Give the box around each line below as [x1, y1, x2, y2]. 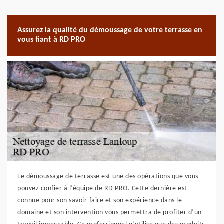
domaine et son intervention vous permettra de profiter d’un [17, 209, 202, 216]
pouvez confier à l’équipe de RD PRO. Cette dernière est [17, 185, 187, 192]
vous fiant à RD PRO [17, 36, 85, 44]
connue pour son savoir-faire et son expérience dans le [17, 197, 182, 204]
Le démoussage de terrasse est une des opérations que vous [17, 173, 198, 180]
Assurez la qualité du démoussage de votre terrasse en [17, 26, 202, 34]
